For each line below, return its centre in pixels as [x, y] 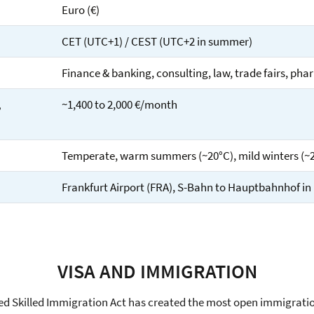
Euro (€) [81, 10]
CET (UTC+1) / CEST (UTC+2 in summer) [157, 41]
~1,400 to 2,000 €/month [120, 104]
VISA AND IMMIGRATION [157, 271]
